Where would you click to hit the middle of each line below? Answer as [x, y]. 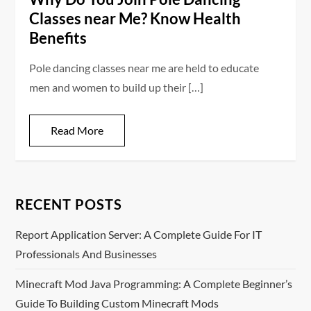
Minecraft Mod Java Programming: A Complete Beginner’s [154, 284]
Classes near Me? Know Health [135, 19]
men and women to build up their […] [117, 87]
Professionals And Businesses [86, 254]
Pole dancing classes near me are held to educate [144, 68]
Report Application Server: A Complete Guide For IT [139, 235]
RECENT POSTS [69, 204]
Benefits [58, 38]
